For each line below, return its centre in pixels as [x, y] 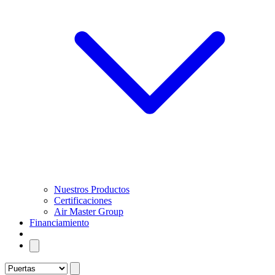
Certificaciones [83, 200]
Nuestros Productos [92, 189]
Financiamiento [59, 223]
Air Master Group [89, 211]
